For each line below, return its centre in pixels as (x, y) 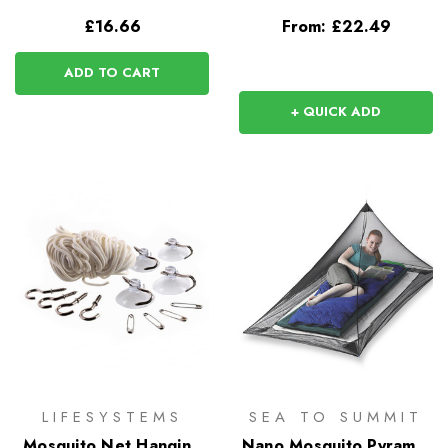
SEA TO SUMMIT (336, 416)
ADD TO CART (112, 73)
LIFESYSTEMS (112, 416)
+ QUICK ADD (336, 112)
